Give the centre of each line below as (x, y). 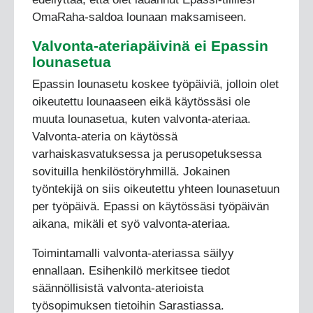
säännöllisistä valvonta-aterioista (117, 289)
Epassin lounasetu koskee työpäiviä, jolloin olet (155, 85)
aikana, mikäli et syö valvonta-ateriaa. (131, 224)
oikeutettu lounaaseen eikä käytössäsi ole (141, 102)
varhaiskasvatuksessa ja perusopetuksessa (146, 154)
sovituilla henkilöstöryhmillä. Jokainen (131, 172)
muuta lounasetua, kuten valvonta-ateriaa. (141, 119)
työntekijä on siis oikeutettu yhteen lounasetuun (155, 189)
